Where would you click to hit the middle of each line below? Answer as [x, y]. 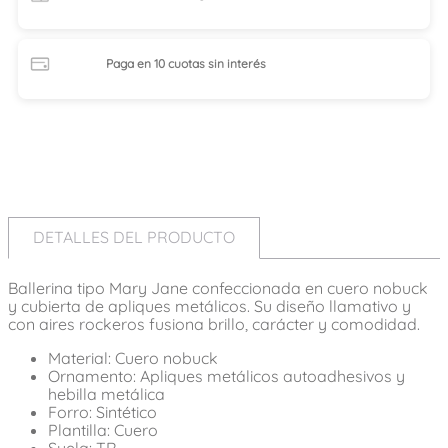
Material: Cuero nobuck [133, 357]
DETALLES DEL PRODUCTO [134, 237]
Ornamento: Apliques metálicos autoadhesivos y [226, 375]
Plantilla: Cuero [103, 429]
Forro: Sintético [102, 411]
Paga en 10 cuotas [157, 63]
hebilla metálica [106, 393]
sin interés [237, 63]
